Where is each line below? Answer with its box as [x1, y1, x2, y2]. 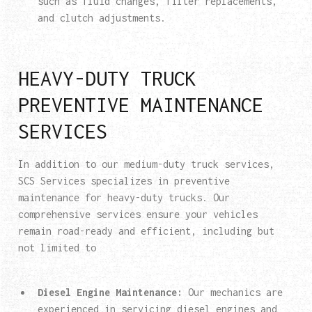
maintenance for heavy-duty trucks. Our [17, 192, 230, 204]
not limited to [17, 242, 96, 254]
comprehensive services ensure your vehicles [17, 208, 258, 221]
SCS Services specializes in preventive [17, 175, 230, 187]
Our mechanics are [182, 286, 283, 299]
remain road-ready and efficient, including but [17, 225, 274, 237]
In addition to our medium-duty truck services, [17, 158, 274, 171]
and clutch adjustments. [37, 12, 166, 24]
